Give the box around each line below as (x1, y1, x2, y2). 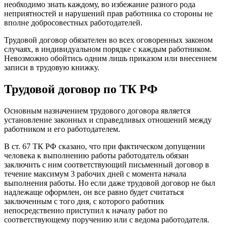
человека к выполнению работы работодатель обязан (4, 151, 189, 160)
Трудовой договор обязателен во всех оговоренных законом (4, 35, 213, 44)
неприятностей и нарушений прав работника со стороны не (4, 9, 213, 18)
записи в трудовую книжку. (4, 63, 99, 72)
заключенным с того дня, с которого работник (4, 196, 164, 206)
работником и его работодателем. (4, 124, 120, 133)
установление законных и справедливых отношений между (4, 115, 212, 124)
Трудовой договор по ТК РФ (4, 82, 158, 96)
